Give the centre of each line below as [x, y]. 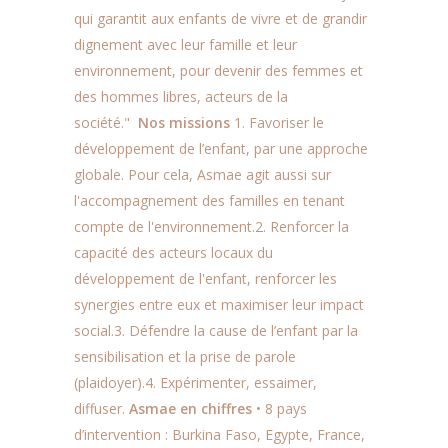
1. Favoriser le [279, 122]
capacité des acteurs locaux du [173, 252]
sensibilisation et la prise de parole [185, 356]
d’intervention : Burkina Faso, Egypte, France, [219, 434]
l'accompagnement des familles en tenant [209, 200]
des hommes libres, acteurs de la [181, 96]
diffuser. [101, 408]
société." [106, 122]
